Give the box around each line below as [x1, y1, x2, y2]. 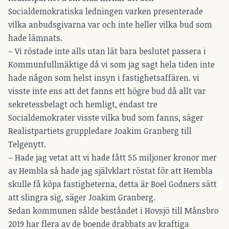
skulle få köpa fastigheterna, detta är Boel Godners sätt [8, 178, 217, 190]
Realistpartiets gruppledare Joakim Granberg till [8, 125, 192, 137]
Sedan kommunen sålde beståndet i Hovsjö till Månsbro [8, 205, 219, 217]
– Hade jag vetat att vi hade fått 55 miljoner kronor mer [8, 152, 217, 164]
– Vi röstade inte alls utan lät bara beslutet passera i [8, 45, 206, 57]
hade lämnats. [8, 32, 62, 44]
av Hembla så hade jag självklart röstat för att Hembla [8, 165, 213, 177]
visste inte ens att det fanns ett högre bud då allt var [8, 85, 206, 97]
